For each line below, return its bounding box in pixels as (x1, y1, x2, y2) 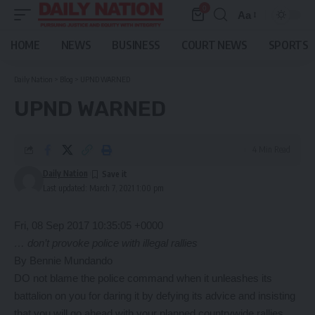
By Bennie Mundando (14, 255, 112, 266)
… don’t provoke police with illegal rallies (14, 237, 198, 249)
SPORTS (268, 38, 309, 52)
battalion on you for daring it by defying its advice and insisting (14, 290, 295, 302)
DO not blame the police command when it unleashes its (14, 272, 272, 284)
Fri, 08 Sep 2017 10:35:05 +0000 (14, 219, 163, 231)
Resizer (237, 34, 274, 46)
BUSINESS (112, 38, 160, 52)
